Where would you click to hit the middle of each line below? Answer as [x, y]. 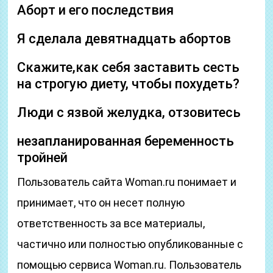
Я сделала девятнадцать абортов [124, 39]
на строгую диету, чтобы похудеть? [129, 84]
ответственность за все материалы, [111, 223]
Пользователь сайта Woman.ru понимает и [127, 182]
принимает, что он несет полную [101, 203]
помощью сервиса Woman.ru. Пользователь [129, 265]
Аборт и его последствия [96, 10]
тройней [43, 158]
